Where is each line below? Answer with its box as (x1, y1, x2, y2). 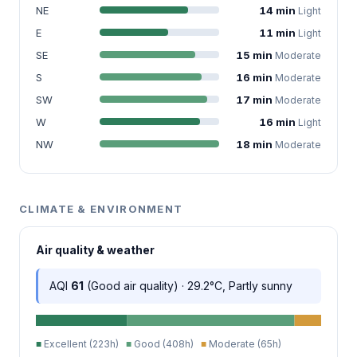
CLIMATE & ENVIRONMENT (19, 202, 183, 215)
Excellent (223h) (41, 337, 126, 350)
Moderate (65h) (206, 337, 281, 350)
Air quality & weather (36, 242, 155, 257)
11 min (259, 25, 298, 39)
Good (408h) (131, 337, 201, 350)
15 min (236, 48, 275, 61)
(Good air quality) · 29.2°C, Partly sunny (84, 278, 292, 292)
